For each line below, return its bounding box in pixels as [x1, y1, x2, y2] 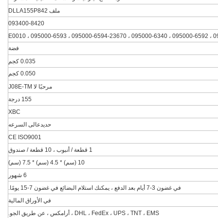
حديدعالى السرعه [8, 121, 51, 128]
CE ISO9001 [8, 134, 41, 141]
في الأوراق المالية [8, 197, 51, 204]
